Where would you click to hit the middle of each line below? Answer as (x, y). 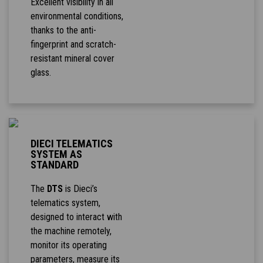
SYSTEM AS (56, 154)
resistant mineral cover (72, 59)
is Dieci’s (80, 189)
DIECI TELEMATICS (71, 144)
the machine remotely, (71, 231)
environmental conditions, (77, 16)
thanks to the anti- (63, 31)
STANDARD (54, 165)
